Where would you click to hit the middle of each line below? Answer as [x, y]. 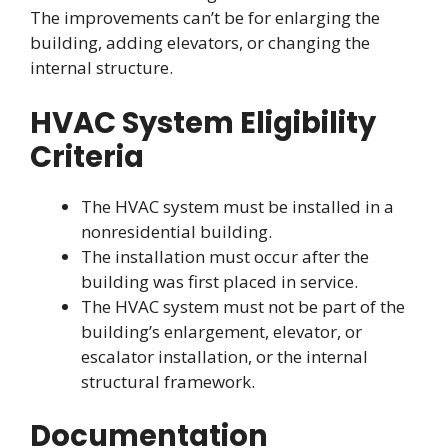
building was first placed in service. [219, 281]
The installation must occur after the [225, 256]
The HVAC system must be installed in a [237, 206]
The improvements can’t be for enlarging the [205, 18]
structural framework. [168, 381]
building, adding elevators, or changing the [200, 43]
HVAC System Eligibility [203, 122]
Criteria [87, 156]
